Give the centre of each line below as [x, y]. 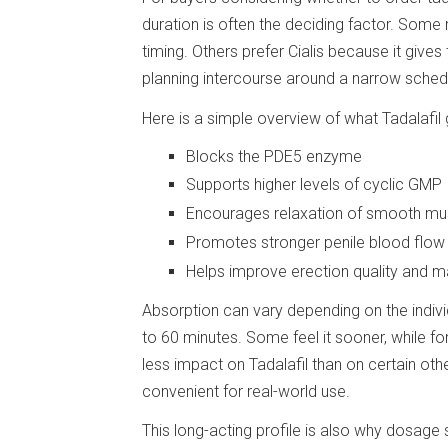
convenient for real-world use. [246, 391]
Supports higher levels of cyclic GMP [314, 185]
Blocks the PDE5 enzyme [274, 156]
